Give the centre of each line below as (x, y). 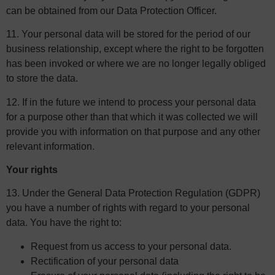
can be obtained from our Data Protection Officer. (111, 10)
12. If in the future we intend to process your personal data (131, 102)
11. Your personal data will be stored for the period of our (128, 34)
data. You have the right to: (64, 223)
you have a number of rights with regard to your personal (128, 208)
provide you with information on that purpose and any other (133, 131)
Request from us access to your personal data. (131, 246)
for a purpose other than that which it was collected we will (132, 117)
